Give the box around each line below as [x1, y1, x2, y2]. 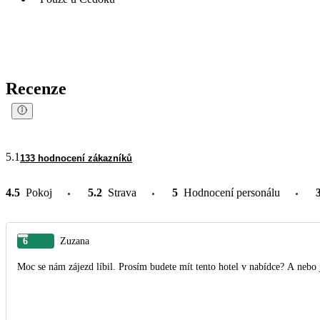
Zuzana [60, 235, 89, 246]
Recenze [6, 79, 66, 98]
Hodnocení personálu [184, 186, 280, 199]
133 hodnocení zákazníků [20, 152, 132, 164]
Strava [108, 186, 136, 199]
